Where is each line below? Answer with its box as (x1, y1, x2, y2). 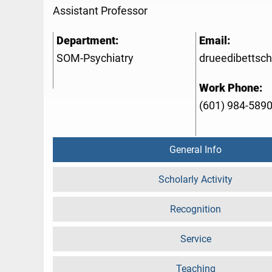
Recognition (170, 203, 221, 216)
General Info (169, 144, 222, 156)
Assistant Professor (53, 5, 148, 18)
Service (180, 233, 211, 245)
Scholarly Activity (158, 174, 233, 186)
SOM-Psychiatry (56, 52, 134, 65)
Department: (56, 35, 118, 47)
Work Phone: (199, 82, 262, 95)
